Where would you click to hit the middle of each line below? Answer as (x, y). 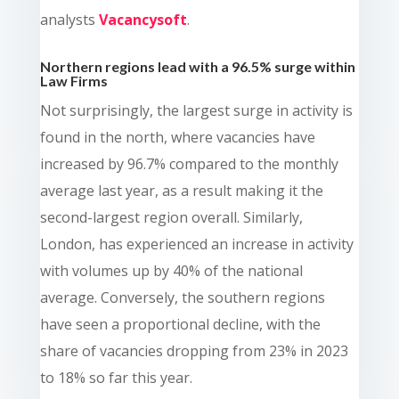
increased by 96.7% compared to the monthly (189, 163)
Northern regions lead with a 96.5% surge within (197, 66)
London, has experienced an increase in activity (196, 244)
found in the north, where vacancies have (177, 137)
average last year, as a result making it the (181, 190)
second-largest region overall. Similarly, (171, 217)
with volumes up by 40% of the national (171, 270)
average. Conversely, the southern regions (182, 297)
